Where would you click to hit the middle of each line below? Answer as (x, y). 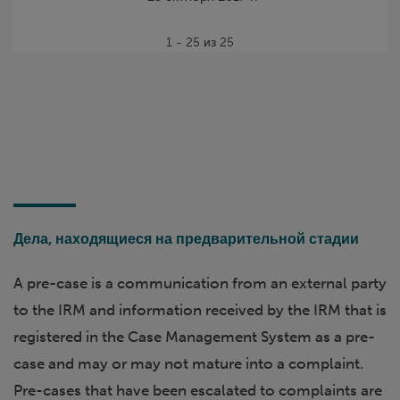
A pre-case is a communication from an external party (200, 283)
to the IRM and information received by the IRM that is (200, 309)
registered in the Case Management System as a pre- (194, 336)
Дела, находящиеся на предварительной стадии (186, 238)
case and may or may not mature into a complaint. (188, 363)
